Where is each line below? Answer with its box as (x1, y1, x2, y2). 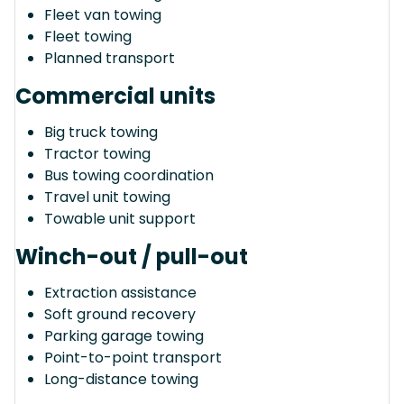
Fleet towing (44, 25, 132, 47)
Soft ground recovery (44, 303, 196, 325)
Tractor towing (44, 142, 151, 164)
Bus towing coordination (44, 164, 214, 186)
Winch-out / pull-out (15, 241, 248, 271)
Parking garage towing (44, 325, 204, 346)
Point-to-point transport (44, 346, 222, 368)
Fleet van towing (44, 4, 161, 25)
